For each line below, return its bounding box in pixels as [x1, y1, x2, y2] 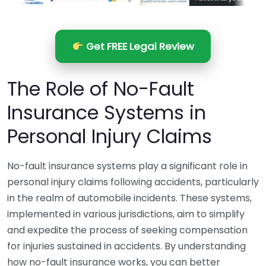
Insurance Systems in [7, 99, 206, 126]
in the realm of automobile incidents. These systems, [7, 191, 252, 205]
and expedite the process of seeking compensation [7, 223, 248, 237]
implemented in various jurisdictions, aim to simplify [7, 207, 245, 221]
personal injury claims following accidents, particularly [7, 175, 259, 189]
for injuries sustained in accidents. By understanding [7, 239, 246, 253]
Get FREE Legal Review [83, 39, 194, 53]
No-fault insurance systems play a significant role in [7, 159, 248, 173]
